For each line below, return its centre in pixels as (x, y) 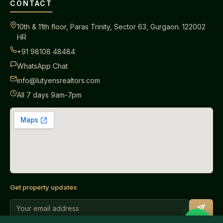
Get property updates (44, 187)
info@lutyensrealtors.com (58, 81)
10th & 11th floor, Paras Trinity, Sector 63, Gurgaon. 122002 (111, 27)
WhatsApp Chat (42, 66)
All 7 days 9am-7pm (49, 95)
